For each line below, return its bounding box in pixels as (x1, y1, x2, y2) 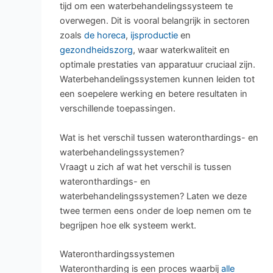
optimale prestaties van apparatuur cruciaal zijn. (59, 59, 255, 71)
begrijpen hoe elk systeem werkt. (59, 219, 196, 231)
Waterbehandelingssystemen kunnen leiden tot (59, 74, 255, 85)
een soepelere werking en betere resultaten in (59, 88, 247, 100)
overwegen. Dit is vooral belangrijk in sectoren (59, 15, 250, 27)
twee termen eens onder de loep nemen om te (59, 205, 251, 216)
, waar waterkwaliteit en (132, 44, 230, 56)
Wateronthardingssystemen (59, 249, 175, 260)
